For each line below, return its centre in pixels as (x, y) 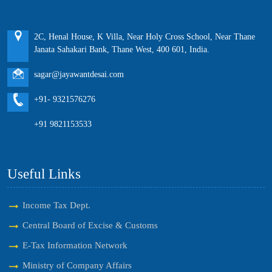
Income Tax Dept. (56, 205)
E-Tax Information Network (75, 245)
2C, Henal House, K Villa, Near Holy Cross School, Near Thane (144, 37)
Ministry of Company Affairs (77, 265)
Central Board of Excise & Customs (90, 225)
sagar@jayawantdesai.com (79, 74)
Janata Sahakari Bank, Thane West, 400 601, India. (122, 49)
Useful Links (44, 174)
